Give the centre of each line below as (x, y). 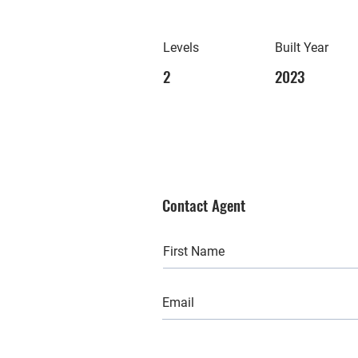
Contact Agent (204, 205)
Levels (181, 48)
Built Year (302, 48)
